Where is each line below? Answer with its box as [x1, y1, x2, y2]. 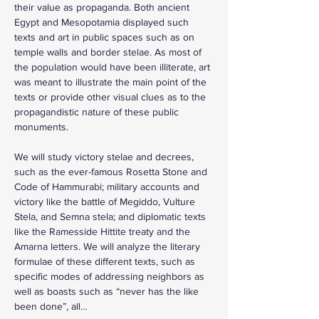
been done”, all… [14, 300, 88, 312]
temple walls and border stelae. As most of [14, 46, 204, 58]
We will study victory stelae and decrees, [14, 150, 197, 162]
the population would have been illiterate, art [14, 61, 213, 73]
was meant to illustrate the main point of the [14, 75, 209, 88]
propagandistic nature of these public [14, 105, 182, 117]
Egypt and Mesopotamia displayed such [14, 16, 192, 28]
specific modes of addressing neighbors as [14, 270, 207, 282]
